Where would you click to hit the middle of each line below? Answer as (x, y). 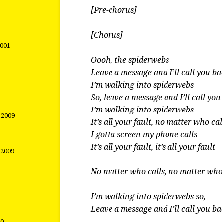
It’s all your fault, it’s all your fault (153, 147)
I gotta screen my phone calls (144, 134)
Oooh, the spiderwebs (130, 60)
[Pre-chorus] (114, 10)
